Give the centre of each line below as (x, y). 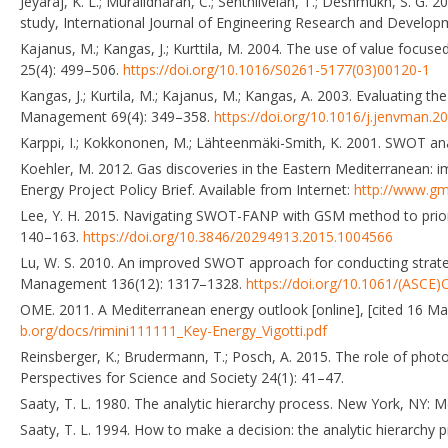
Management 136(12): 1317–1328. (133, 283)
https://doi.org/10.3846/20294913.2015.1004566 (238, 236)
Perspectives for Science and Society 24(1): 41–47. (182, 377)
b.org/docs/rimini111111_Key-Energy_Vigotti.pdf (173, 330)
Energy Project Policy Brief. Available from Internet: (187, 189)
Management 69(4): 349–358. (117, 116)
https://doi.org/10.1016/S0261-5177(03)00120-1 (276, 69)
